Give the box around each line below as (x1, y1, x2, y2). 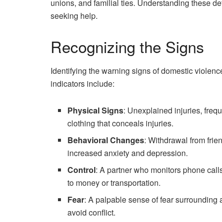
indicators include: (51, 78, 114, 90)
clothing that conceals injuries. (67, 117, 174, 129)
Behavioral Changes (67, 134, 145, 146)
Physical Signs (67, 105, 124, 116)
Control (67, 164, 96, 176)
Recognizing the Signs (51, 35, 204, 57)
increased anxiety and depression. (67, 147, 188, 159)
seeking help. (51, 9, 98, 21)
